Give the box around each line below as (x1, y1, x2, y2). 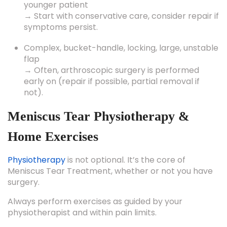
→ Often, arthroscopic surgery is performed (24, 64, 199, 76)
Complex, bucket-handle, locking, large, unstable (24, 42, 218, 54)
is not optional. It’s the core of (67, 154, 185, 166)
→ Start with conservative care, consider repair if (24, 10, 219, 22)
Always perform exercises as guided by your (8, 196, 182, 207)
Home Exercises (8, 129, 98, 144)
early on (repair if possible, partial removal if (24, 75, 200, 87)
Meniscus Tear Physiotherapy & (8, 109, 190, 124)
